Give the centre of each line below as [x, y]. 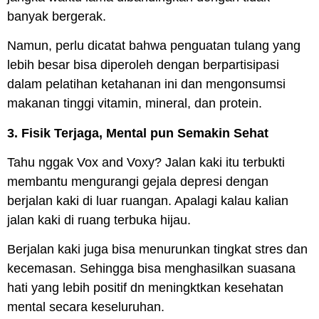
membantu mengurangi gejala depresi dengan [138, 181]
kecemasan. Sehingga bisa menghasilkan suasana [151, 269]
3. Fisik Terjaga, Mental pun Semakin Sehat [138, 133]
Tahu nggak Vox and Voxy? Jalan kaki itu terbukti [146, 162]
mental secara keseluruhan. [86, 307]
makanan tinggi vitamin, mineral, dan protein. [135, 104]
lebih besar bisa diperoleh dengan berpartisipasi [143, 65]
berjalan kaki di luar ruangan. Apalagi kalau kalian [148, 200]
